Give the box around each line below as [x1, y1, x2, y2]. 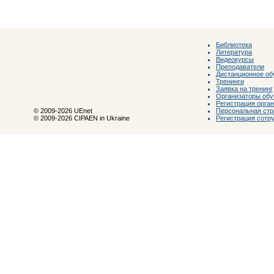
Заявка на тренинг [216, 84, 273, 92]
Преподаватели [216, 62, 264, 70]
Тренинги [216, 77, 244, 85]
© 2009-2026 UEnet [34, 107, 92, 114]
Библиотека [216, 40, 252, 48]
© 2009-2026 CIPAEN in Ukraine [34, 114, 130, 122]
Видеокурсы [216, 55, 254, 63]
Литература [216, 48, 252, 56]
